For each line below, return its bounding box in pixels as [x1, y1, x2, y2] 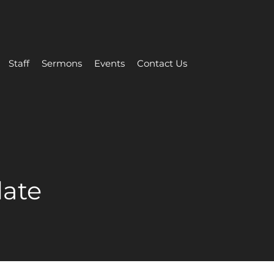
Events [94, 57, 125, 69]
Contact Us [137, 57, 187, 69]
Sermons [42, 57, 82, 69]
